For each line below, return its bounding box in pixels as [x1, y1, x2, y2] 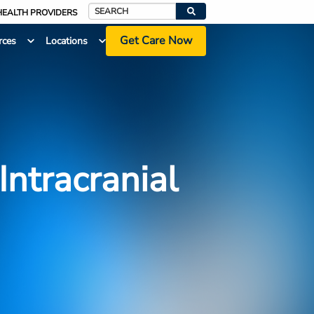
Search [88, 13, 118, 27]
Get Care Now [119, 33, 192, 49]
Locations [45, 34, 88, 48]
